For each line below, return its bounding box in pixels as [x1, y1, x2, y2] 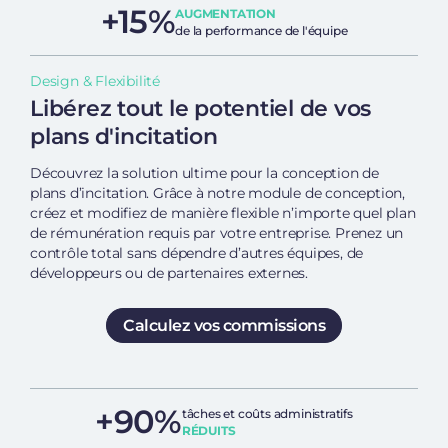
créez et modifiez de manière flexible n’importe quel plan [30, 204, 416, 223]
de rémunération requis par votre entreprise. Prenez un [30, 224, 404, 243]
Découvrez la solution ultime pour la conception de [30, 164, 379, 183]
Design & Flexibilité [30, 72, 160, 91]
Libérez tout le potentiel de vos [30, 95, 371, 123]
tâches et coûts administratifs [181, 406, 353, 422]
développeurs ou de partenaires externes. [30, 264, 309, 283]
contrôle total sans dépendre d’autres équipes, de [30, 244, 364, 263]
